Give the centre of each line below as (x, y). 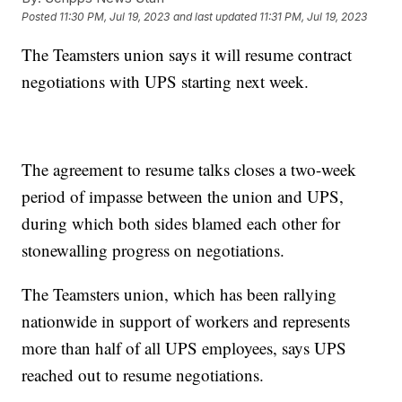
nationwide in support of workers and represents (186, 321)
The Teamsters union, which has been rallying (179, 294)
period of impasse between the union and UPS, (183, 197)
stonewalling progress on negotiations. (153, 250)
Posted (41, 17)
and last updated (215, 17)
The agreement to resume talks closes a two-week (189, 170)
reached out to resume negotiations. (143, 375)
